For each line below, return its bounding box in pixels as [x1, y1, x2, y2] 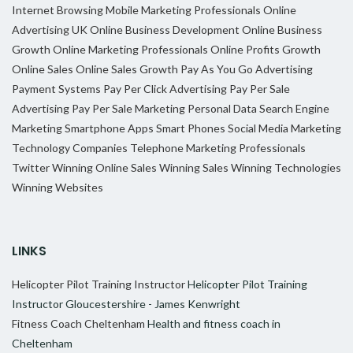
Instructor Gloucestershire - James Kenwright [12, 297, 240, 311]
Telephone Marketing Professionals [130, 141, 306, 155]
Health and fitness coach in [147, 317, 281, 331]
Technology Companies [12, 141, 128, 155]
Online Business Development [90, 23, 240, 37]
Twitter [12, 161, 50, 175]
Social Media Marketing [228, 121, 341, 136]
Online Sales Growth [76, 62, 178, 76]
